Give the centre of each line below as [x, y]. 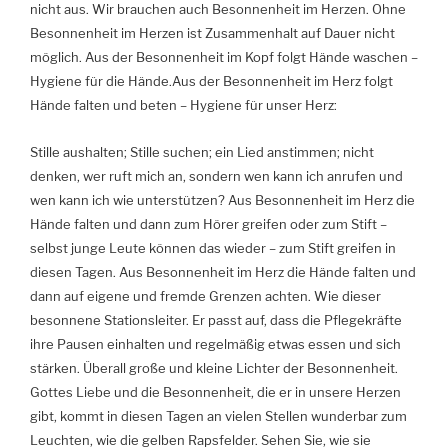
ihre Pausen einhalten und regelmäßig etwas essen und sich [215, 343]
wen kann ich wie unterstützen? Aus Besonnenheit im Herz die [222, 199]
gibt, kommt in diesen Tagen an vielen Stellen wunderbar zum [218, 415]
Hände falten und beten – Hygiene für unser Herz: [183, 105]
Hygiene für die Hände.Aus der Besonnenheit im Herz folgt [211, 81]
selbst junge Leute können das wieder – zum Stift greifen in [213, 247]
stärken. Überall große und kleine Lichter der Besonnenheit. [214, 367]
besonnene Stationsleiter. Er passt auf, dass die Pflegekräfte [216, 319]
